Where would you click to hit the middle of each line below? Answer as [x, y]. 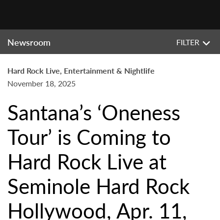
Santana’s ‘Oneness [94, 112]
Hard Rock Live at [87, 161]
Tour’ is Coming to [89, 137]
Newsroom [29, 42]
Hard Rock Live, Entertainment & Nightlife [81, 70]
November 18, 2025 [41, 83]
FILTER [188, 42]
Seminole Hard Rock [98, 186]
